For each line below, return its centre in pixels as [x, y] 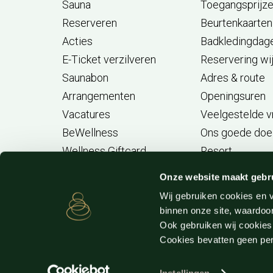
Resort [217, 151]
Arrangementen [99, 96]
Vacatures [86, 114]
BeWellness [90, 133]
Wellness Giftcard [104, 151]
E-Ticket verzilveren [109, 59]
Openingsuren [233, 96]
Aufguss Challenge [106, 169]
